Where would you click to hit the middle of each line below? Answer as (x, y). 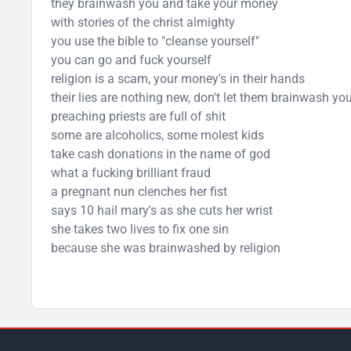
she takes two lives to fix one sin (140, 229)
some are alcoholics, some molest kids (157, 135)
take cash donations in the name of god (161, 154)
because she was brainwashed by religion (166, 248)
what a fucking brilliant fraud (131, 173)
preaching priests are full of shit (138, 116)
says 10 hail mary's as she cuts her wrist (162, 210)
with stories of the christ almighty (143, 22)
